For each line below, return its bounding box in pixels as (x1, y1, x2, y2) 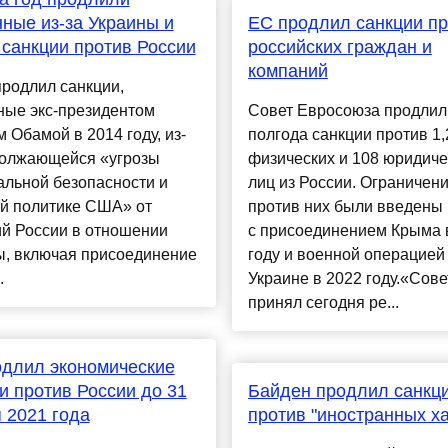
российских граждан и (247, 37, 432, 58)
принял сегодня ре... (247, 294, 399, 312)
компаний (247, 61, 328, 82)
